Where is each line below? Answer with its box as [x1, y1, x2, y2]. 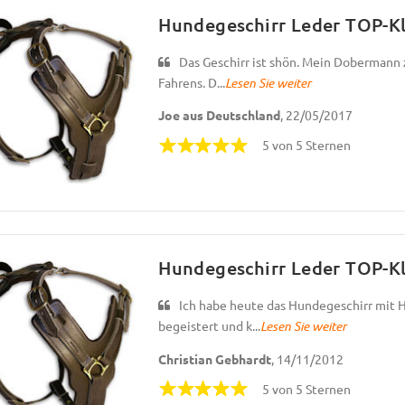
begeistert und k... [158, 317, 261, 334]
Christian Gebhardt [158, 350, 272, 367]
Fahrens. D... [158, 73, 226, 90]
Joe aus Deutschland [158, 107, 281, 124]
